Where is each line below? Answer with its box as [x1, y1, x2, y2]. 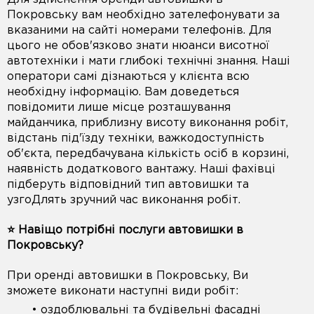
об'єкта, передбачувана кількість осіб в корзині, [7, 148, 289, 159]
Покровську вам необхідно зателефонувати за [7, 9, 280, 20]
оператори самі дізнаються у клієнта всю [7, 71, 250, 82]
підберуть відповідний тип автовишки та [7, 179, 249, 190]
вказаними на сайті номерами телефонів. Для [7, 25, 271, 36]
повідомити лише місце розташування [7, 102, 231, 113]
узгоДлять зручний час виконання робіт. [7, 194, 240, 205]
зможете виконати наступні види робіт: [7, 286, 238, 297]
